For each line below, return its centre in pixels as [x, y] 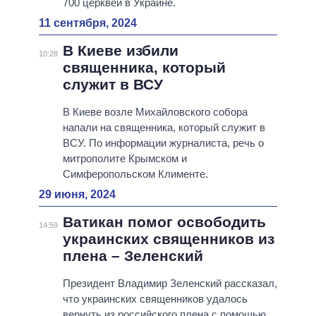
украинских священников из [168, 239]
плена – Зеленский [133, 256]
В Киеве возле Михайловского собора [155, 112]
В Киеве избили [120, 51]
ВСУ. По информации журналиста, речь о [163, 143]
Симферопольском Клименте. [135, 174]
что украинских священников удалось [155, 299]
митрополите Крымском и [124, 159]
